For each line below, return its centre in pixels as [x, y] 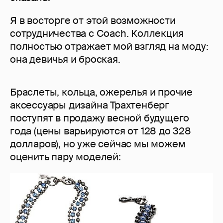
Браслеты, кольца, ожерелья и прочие [101, 92]
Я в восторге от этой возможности [93, 21]
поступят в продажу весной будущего [100, 118]
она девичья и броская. [65, 59]
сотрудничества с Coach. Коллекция [97, 34]
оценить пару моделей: [65, 157]
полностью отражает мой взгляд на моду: [109, 47]
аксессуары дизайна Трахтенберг [90, 105]
